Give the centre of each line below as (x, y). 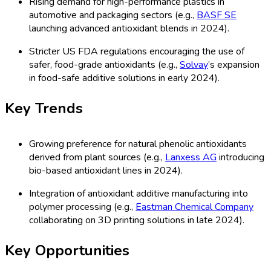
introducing (240, 158)
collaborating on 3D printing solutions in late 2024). (137, 220)
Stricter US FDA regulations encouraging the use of (137, 52)
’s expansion (234, 65)
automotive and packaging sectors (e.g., (113, 15)
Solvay (194, 65)
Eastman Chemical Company (194, 207)
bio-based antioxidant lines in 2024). (106, 171)
